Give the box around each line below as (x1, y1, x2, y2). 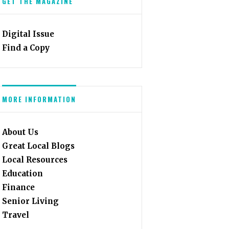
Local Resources (2, 154, 68, 165)
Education (2, 168, 43, 178)
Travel (2, 210, 30, 220)
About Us (2, 127, 39, 137)
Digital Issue (2, 29, 55, 39)
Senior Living (2, 196, 59, 206)
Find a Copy (2, 42, 50, 53)
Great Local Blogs (2, 141, 75, 151)
